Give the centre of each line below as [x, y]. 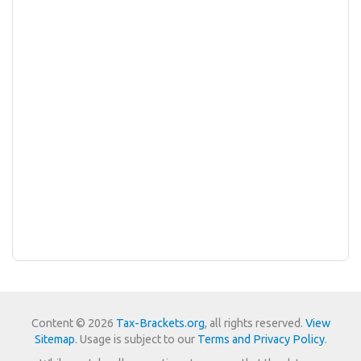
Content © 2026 [73, 323]
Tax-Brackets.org [160, 323]
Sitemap [54, 339]
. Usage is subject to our [136, 339]
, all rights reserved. [255, 323]
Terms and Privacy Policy [261, 339]
